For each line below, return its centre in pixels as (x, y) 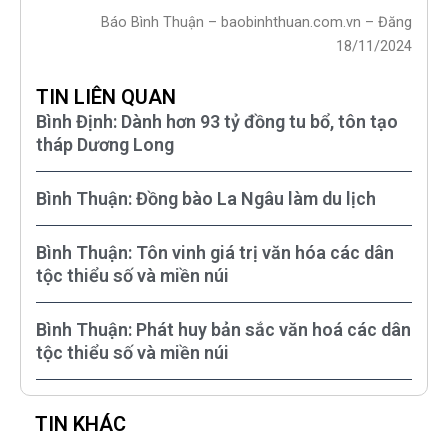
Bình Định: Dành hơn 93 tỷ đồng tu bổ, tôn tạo (217, 121)
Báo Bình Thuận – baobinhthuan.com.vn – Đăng (256, 22)
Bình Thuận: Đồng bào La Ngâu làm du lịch (206, 198)
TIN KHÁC (80, 423)
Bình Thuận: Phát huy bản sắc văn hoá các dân (223, 329)
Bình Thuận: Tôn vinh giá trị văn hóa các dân (215, 252)
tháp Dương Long (105, 144)
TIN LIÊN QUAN (106, 96)
